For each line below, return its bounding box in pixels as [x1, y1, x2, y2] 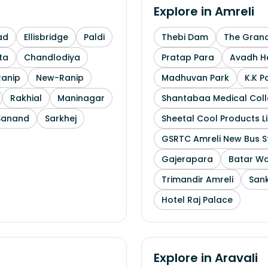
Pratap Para [162, 51, 214, 63]
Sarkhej [45, 112, 77, 124]
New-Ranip [36, 72, 84, 84]
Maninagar [57, 92, 105, 104]
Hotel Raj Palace [162, 194, 233, 206]
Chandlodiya [24, 51, 80, 63]
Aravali [215, 249, 258, 266]
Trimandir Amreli [162, 173, 233, 185]
